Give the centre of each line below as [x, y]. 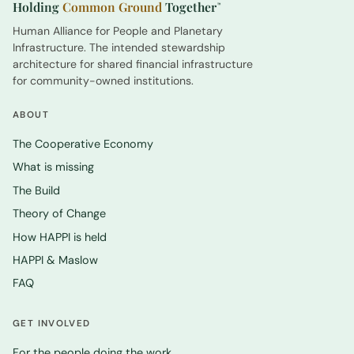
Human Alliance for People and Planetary [118, 30]
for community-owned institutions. [103, 80]
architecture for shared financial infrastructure [133, 64]
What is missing [53, 167]
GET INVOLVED [52, 323]
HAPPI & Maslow [55, 260]
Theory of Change [59, 214]
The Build [36, 190]
